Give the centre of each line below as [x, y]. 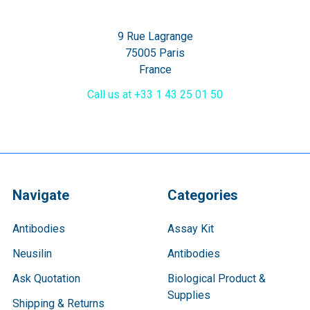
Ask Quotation [46, 279]
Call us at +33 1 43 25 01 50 [155, 95]
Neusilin [32, 254]
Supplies [189, 295]
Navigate [41, 195]
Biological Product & [217, 279]
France [155, 70]
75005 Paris [155, 53]
